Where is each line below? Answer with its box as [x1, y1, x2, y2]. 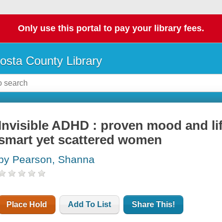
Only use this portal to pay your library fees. [18, 23, 204, 34]
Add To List [68, 200, 111, 209]
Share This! [132, 200, 175, 209]
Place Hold [6, 200, 48, 209]
